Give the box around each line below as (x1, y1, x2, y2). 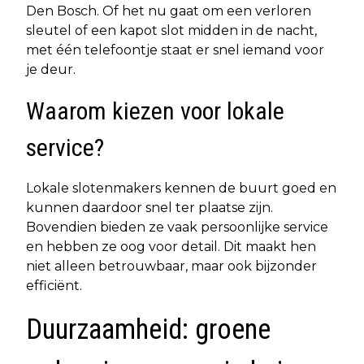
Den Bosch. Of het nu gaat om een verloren (26, 2, 311, 19)
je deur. (26, 61, 76, 77)
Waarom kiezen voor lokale (26, 96, 284, 125)
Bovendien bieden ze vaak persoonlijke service (26, 219, 328, 235)
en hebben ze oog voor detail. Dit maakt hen (26, 238, 316, 254)
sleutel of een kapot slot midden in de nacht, (26, 22, 317, 38)
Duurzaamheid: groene (26, 312, 271, 346)
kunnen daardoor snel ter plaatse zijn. (26, 199, 273, 215)
